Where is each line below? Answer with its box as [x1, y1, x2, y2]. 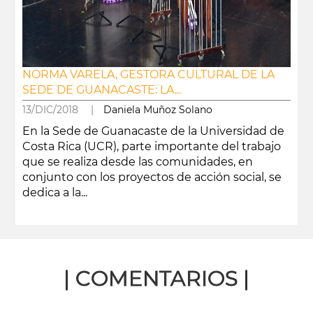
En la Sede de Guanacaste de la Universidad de [22, 124, 284, 138]
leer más [15, 210, 63, 224]
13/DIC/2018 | [22, 103, 103, 116]
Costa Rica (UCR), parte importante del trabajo [22, 140, 281, 153]
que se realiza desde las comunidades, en [22, 155, 253, 168]
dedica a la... [22, 186, 87, 199]
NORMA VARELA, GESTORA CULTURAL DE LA [22, 68, 275, 81]
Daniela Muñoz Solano [103, 103, 212, 116]
